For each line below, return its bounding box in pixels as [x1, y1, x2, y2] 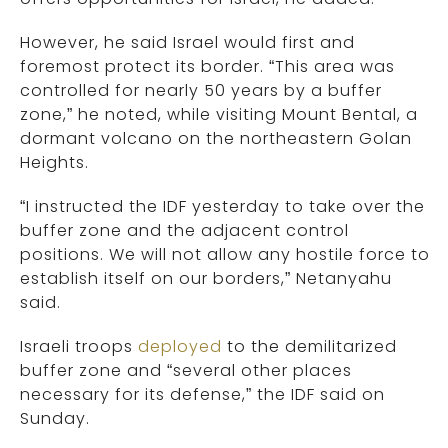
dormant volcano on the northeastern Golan [20, 127, 412, 151]
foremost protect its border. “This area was [20, 55, 395, 79]
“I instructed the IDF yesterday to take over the [20, 195, 425, 219]
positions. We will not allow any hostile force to [20, 243, 430, 267]
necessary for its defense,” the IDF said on [20, 383, 385, 407]
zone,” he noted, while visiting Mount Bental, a [20, 103, 418, 127]
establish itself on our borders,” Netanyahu [20, 267, 392, 291]
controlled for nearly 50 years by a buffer [20, 79, 382, 103]
